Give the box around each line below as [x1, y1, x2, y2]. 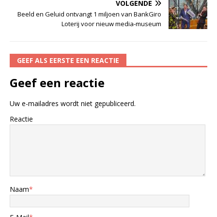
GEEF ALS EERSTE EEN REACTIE [17, 56, 119, 65]
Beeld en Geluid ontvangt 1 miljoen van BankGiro [17, 10, 161, 19]
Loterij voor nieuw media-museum [62, 19, 161, 29]
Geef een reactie [10, 75, 105, 91]
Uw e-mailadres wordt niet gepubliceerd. [10, 99, 136, 108]
